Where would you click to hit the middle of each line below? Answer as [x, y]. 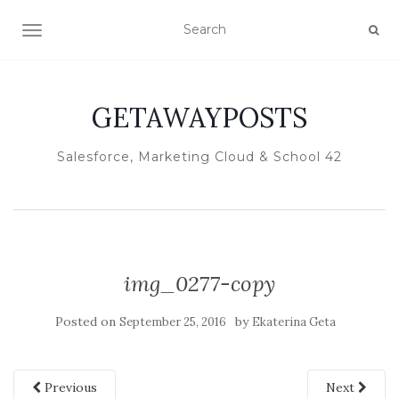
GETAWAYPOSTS [199, 118]
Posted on [87, 322]
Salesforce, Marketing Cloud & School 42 [199, 157]
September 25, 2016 [172, 322]
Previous [69, 387]
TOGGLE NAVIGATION [102, 32]
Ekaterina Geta [293, 322]
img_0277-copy [199, 284]
